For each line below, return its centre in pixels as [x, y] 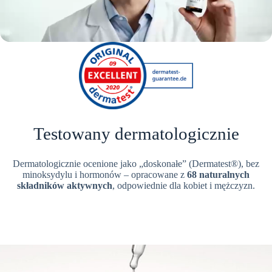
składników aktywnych [65, 185]
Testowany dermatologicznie [136, 133]
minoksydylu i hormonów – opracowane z [105, 174]
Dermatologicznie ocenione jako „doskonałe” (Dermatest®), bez [136, 163]
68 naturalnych [218, 174]
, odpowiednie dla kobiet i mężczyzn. [184, 185]
